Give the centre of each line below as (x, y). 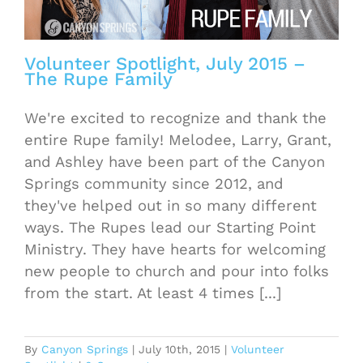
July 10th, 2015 (179, 350)
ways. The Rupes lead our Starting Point (170, 228)
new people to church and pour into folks (177, 271)
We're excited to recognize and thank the (175, 118)
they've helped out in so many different (171, 206)
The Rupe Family (98, 79)
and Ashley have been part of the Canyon (175, 162)
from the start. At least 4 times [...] (153, 293)
